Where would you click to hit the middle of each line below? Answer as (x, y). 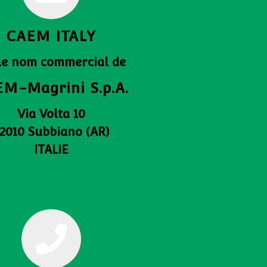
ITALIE (51, 150)
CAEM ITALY (51, 36)
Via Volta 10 (51, 114)
